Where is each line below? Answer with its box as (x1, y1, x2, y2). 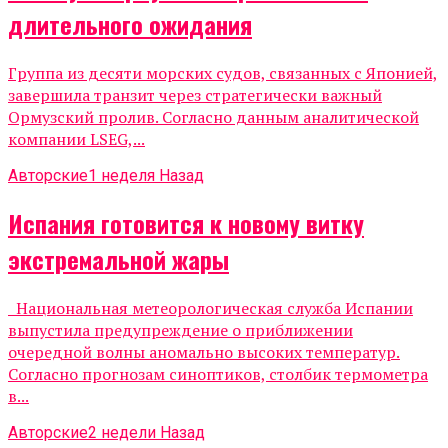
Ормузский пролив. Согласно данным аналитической (8, 105, 419, 128)
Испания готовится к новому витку (8, 204, 364, 241)
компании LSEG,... (8, 127, 145, 150)
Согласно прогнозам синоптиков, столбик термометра (8, 362, 428, 385)
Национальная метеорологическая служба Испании (8, 296, 413, 319)
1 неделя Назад (88, 165, 204, 185)
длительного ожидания (8, 6, 252, 42)
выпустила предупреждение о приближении (8, 318, 353, 341)
